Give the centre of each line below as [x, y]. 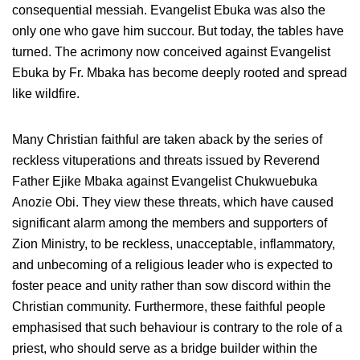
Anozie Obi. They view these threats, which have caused [173, 202]
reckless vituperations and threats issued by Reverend [166, 160]
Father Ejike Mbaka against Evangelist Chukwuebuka [165, 181]
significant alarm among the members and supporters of [170, 223]
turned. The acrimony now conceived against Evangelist [171, 51]
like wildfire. [46, 93]
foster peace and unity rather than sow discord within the [172, 285]
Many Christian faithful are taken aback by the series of [167, 139]
